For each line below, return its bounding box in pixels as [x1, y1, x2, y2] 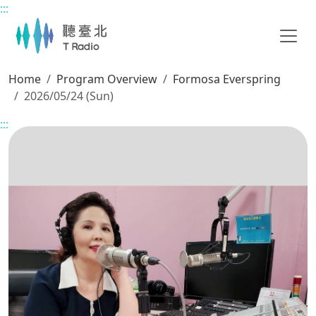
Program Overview [56, 71, 157, 87]
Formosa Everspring [173, 71, 281, 87]
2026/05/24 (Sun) [24, 88, 114, 104]
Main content [7, 8, 78, 23]
